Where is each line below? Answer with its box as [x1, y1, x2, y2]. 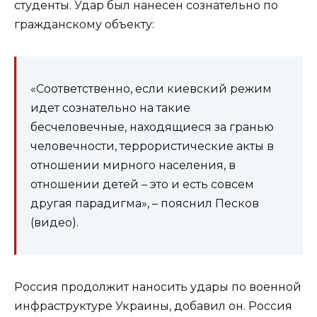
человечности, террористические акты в [30, 139, 274, 153]
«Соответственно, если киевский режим [30, 81, 272, 96]
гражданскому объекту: [14, 17, 154, 31]
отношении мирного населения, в [30, 158, 236, 172]
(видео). [30, 215, 79, 229]
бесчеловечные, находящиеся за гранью [30, 120, 274, 134]
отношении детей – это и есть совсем [30, 177, 254, 191]
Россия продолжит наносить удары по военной [14, 279, 301, 294]
